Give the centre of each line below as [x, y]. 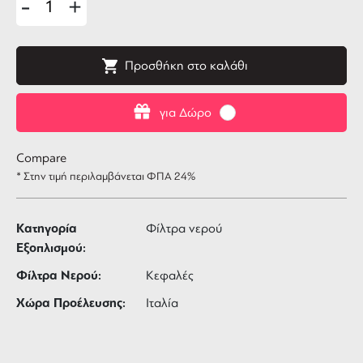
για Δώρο [185, 113]
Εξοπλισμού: [51, 248]
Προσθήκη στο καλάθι [186, 66]
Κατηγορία [47, 228]
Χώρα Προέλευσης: [71, 303]
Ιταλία [162, 303]
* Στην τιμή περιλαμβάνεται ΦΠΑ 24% [106, 176]
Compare [41, 158]
